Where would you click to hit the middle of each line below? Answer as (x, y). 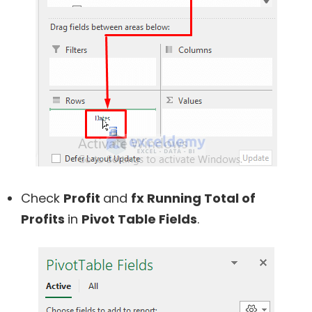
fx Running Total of (193, 198)
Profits (44, 219)
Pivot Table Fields (139, 219)
